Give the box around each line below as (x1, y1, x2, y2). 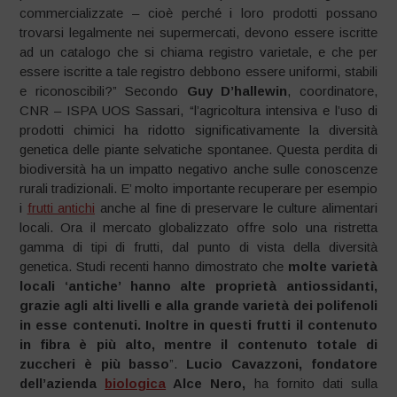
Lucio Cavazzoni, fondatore (177, 356, 378, 372)
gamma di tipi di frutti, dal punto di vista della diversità (19, 239, 378, 255)
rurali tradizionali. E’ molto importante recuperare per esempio (19, 181, 378, 197)
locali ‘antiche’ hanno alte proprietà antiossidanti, (19, 278, 378, 294)
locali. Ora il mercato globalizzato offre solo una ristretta (19, 220, 378, 236)
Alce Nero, (166, 376, 254, 392)
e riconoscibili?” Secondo (19, 83, 187, 99)
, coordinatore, (287, 83, 378, 99)
